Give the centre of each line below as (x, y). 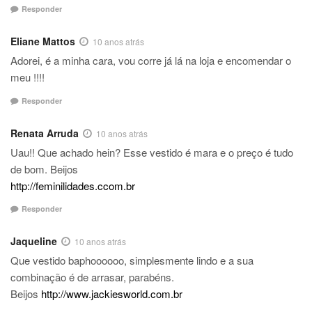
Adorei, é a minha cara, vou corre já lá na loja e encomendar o (151, 61)
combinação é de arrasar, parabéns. (92, 277)
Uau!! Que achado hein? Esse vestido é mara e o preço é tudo (152, 152)
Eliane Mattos (43, 41)
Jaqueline (34, 241)
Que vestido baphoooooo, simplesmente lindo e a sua (132, 260)
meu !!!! (28, 77)
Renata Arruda (45, 133)
